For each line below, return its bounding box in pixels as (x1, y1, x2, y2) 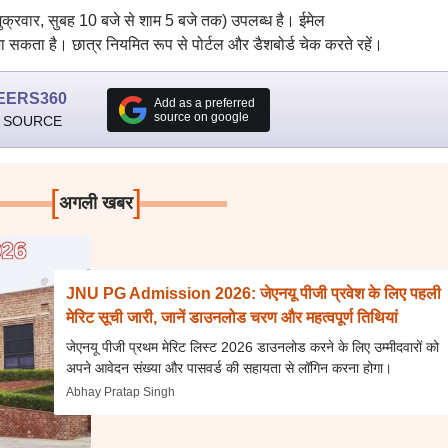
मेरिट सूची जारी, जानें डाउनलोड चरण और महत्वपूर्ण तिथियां (66, 308, 399, 326)
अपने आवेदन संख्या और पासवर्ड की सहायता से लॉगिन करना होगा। (66, 359, 393, 376)
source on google (153, 109, 249, 124)
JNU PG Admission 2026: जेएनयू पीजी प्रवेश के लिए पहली (66, 284, 442, 302)
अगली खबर (59, 193, 134, 213)
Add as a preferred (153, 95, 255, 110)
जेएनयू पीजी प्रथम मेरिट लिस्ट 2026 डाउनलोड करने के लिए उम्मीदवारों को (66, 338, 440, 355)
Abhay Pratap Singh (66, 384, 176, 399)
